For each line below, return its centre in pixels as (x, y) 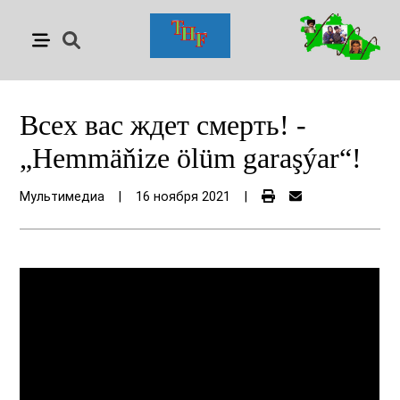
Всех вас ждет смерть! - (163, 125)
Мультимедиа (62, 197)
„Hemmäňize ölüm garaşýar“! (191, 158)
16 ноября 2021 (183, 197)
